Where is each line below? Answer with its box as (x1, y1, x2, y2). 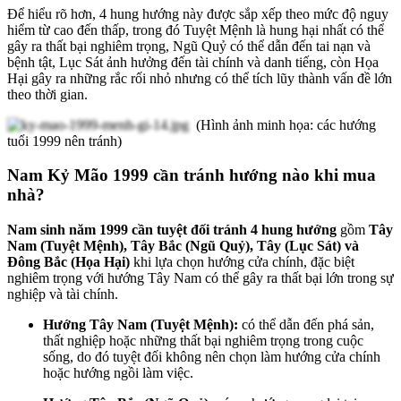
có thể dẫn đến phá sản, (242, 317, 374, 333)
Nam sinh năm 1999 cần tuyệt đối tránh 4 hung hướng (7, 222, 337, 238)
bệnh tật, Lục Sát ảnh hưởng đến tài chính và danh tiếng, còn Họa (7, 54, 379, 70)
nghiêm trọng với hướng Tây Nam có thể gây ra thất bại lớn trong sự (7, 270, 394, 286)
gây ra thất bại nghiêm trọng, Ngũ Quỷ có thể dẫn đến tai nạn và (7, 38, 371, 54)
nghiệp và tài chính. (7, 286, 118, 303)
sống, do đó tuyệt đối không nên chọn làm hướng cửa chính (43, 349, 380, 365)
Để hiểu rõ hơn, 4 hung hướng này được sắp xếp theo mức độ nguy (7, 5, 388, 21)
